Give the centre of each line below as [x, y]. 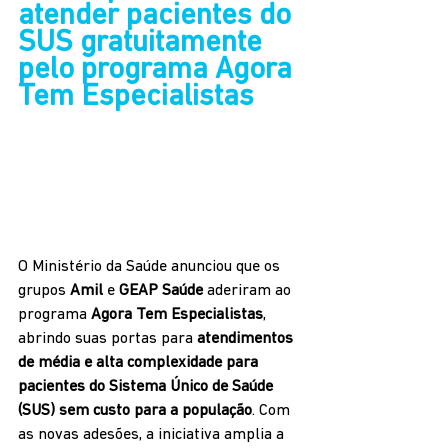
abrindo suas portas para [107, 339]
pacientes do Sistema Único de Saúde [147, 387]
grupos [44, 291]
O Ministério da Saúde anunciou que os [151, 267]
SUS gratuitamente [143, 44]
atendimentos [247, 339]
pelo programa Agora [158, 71]
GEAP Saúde [161, 291]
